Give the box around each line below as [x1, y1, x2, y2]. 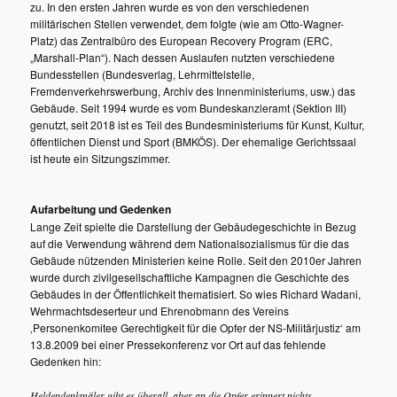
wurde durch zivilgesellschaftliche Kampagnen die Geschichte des [30, 269, 350, 285]
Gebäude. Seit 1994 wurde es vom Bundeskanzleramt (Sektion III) [30, 99, 347, 115]
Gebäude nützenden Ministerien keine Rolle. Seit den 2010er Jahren [30, 253, 362, 269]
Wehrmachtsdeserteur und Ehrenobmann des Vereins [30, 303, 290, 319]
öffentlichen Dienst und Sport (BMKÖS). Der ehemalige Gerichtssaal [30, 133, 357, 149]
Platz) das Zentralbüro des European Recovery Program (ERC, [30, 32, 333, 48]
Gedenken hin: [30, 354, 102, 370]
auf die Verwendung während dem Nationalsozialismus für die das [30, 236, 350, 252]
